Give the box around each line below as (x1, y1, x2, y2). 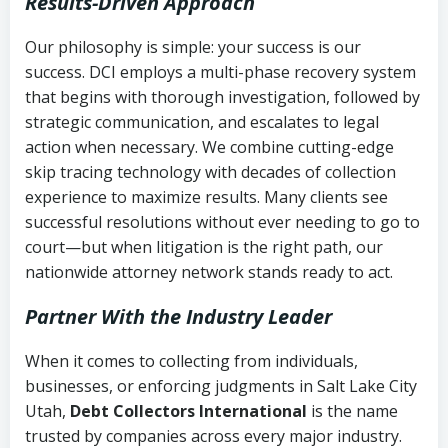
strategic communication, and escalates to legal (25, 110, 379, 133)
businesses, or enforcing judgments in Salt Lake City (25, 374, 417, 397)
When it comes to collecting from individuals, (25, 349, 358, 372)
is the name (307, 399, 398, 422)
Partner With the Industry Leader (25, 302, 332, 330)
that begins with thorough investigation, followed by (25, 85, 420, 108)
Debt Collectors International (70, 399, 307, 422)
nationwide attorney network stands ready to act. (25, 260, 393, 283)
